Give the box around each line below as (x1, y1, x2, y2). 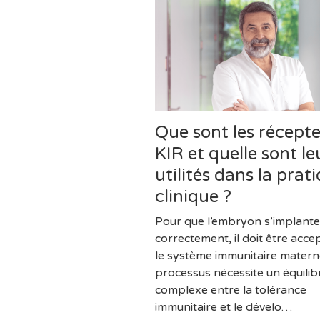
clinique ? (155, 186, 231, 207)
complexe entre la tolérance (155, 282, 306, 297)
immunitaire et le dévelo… (155, 299, 292, 314)
